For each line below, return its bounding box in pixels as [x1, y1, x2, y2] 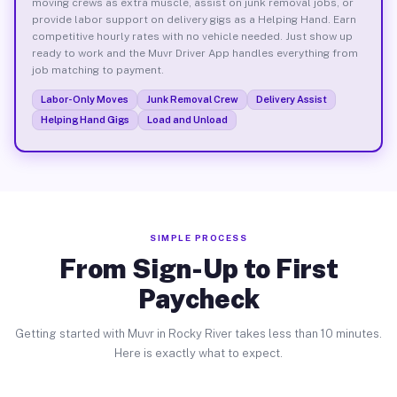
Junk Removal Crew [145, 93, 238, 105]
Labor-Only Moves [40, 93, 128, 105]
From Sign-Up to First [58, 253, 339, 284]
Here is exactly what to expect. [114, 346, 283, 360]
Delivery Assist [255, 93, 327, 105]
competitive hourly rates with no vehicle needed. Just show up [31, 29, 353, 43]
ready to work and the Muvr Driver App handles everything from [31, 46, 358, 59]
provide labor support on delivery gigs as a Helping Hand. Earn [31, 12, 356, 26]
